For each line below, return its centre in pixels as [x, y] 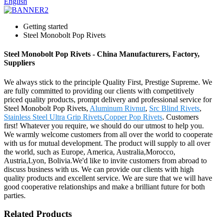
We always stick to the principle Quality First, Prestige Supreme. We [108, 82]
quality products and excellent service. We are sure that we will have [108, 178]
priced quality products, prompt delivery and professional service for [108, 99]
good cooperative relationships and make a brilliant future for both [104, 186]
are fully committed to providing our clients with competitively [99, 91]
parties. [15, 195]
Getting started [46, 26]
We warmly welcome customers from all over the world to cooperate [108, 134]
